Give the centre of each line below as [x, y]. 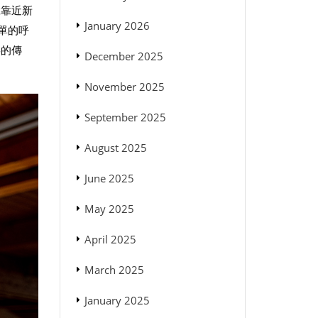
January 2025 [117, 301]
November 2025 [124, 87]
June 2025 [109, 179]
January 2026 [117, 26]
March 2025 [114, 270]
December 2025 [124, 56]
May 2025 [109, 209]
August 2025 [115, 148]
